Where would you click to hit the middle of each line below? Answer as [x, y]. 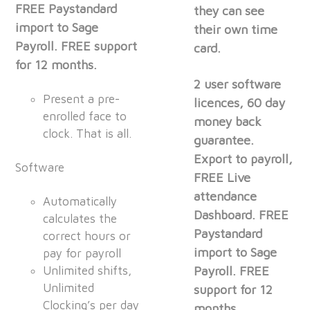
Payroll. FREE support [76, 46]
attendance [226, 197]
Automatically [80, 202]
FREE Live [222, 178]
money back [228, 122]
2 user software [238, 84]
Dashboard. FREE [241, 215]
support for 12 [234, 290]
